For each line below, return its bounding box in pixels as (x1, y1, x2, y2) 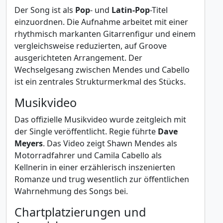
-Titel (150, 4, 168, 15)
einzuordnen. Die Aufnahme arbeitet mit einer (14, 16, 188, 27)
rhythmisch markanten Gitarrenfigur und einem (14, 28, 196, 39)
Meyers (14, 138, 43, 149)
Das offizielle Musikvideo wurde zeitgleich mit (14, 114, 186, 125)
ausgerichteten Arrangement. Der (14, 52, 142, 63)
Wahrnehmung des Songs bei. (14, 186, 128, 197)
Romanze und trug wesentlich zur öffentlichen (14, 174, 189, 185)
